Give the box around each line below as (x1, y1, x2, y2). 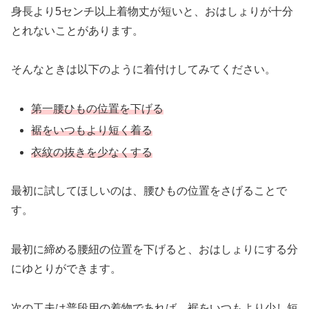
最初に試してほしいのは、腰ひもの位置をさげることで (11, 185, 287, 197)
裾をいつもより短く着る (31, 124, 153, 137)
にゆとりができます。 (11, 263, 121, 275)
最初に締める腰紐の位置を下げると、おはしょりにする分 (11, 243, 298, 256)
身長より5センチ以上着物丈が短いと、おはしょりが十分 (11, 5, 293, 17)
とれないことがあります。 (11, 24, 143, 37)
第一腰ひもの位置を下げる (31, 103, 164, 115)
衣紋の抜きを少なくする (31, 146, 153, 158)
